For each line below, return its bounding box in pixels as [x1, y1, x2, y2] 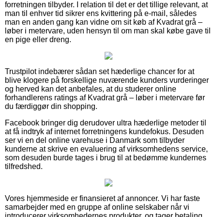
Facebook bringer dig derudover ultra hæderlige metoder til [5, 118, 206, 127]
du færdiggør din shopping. [5, 102, 97, 110]
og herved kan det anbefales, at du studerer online [5, 84, 176, 93]
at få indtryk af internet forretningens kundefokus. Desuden [5, 127, 204, 136]
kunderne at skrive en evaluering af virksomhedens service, [5, 144, 208, 153]
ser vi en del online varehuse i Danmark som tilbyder [5, 136, 185, 144]
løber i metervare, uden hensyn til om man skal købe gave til [5, 26, 211, 35]
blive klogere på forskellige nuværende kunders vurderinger [5, 76, 209, 84]
